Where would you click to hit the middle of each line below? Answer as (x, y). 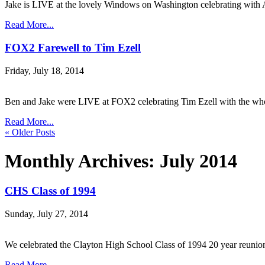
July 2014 (198, 161)
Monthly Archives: (82, 161)
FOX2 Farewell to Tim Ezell (73, 47)
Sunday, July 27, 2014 (46, 214)
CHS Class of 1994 (50, 191)
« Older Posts (30, 132)
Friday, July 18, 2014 (44, 70)
